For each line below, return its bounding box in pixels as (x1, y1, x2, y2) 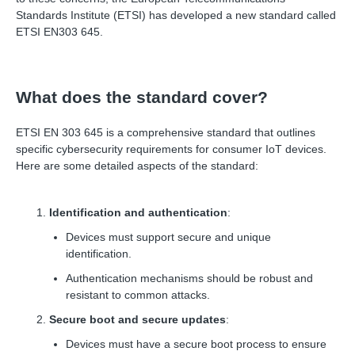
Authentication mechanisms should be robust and (66, 272, 313, 285)
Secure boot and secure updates (49, 313, 226, 326)
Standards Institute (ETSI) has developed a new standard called (16, 9, 336, 22)
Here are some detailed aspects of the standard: (16, 159, 258, 173)
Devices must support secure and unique (66, 231, 271, 244)
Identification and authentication (49, 206, 227, 219)
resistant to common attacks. (66, 288, 210, 302)
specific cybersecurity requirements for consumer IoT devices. (16, 143, 326, 156)
